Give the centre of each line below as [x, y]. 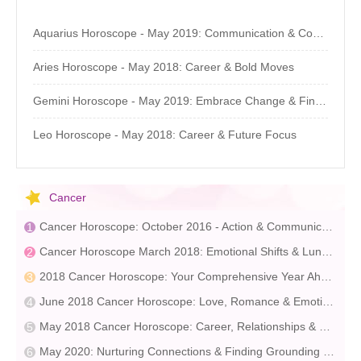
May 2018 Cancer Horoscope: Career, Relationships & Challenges [325, 327]
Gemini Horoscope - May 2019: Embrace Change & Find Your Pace [321, 101]
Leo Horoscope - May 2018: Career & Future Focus [165, 135]
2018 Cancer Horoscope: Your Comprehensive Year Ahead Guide [326, 277]
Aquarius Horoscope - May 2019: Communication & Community [318, 33]
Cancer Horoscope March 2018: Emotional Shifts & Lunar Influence [327, 252]
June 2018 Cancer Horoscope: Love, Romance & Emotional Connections [328, 302]
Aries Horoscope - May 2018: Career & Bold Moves [164, 67]
